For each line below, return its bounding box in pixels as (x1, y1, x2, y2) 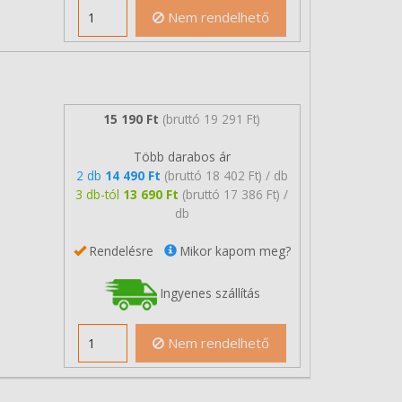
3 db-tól (75, 185, 124, 203)
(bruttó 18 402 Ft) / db (163, 166, 288, 184)
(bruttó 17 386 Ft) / (182, 185, 289, 203)
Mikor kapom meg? (176, 241, 291, 259)
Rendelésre (85, 241, 164, 259)
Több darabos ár (133, 147, 231, 165)
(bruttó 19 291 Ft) (162, 109, 261, 127)
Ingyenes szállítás (156, 284, 260, 301)
